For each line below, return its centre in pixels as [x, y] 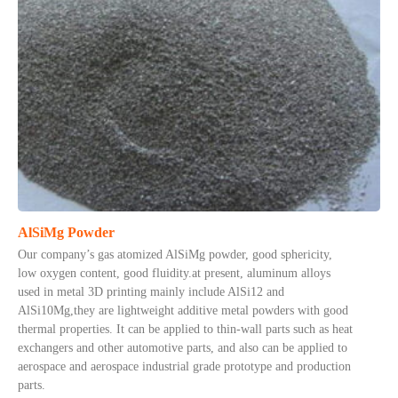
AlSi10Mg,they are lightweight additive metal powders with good [183, 310]
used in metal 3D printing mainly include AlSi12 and [151, 292]
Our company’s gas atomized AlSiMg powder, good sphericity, [175, 255]
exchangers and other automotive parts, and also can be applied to [183, 348]
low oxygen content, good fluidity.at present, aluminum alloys [174, 273]
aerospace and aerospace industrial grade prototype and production [184, 366]
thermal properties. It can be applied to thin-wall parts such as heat [185, 329]
